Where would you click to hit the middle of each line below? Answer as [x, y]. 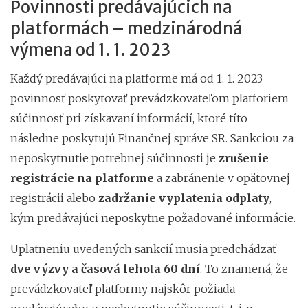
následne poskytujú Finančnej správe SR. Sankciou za [152, 138]
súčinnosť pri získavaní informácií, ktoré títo [129, 118]
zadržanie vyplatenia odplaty [184, 198]
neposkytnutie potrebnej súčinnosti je [114, 158]
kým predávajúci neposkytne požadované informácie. [153, 218]
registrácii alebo [54, 198]
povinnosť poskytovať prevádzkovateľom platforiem [150, 98]
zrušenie [244, 158]
